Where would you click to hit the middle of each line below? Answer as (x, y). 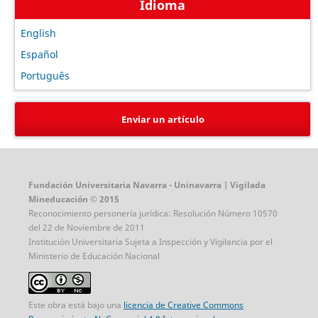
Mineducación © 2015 (73, 199)
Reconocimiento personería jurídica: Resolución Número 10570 (153, 213)
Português (45, 75)
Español (39, 54)
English (38, 33)
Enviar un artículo (163, 120)
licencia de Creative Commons (183, 305)
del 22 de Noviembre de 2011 (86, 227)
